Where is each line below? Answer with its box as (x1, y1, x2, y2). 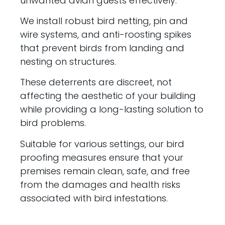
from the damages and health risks (20, 178, 181, 191)
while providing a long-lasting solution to (20, 103, 204, 116)
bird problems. (20, 117, 86, 130)
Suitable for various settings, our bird (20, 137, 185, 150)
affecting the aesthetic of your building (20, 89, 196, 102)
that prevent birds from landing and (20, 42, 185, 55)
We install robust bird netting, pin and (20, 15, 188, 28)
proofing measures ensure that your (20, 151, 184, 164)
